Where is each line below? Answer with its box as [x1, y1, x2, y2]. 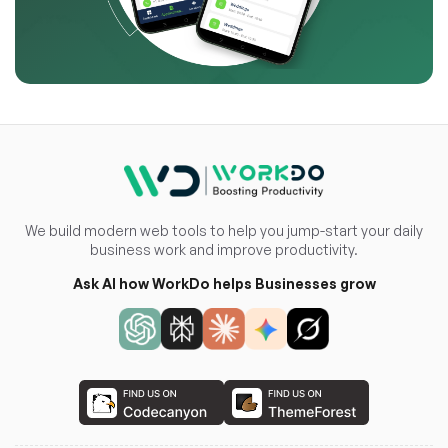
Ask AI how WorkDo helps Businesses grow [72, 275, 376, 293]
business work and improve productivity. [90, 241, 358, 259]
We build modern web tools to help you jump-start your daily [25, 222, 423, 240]
